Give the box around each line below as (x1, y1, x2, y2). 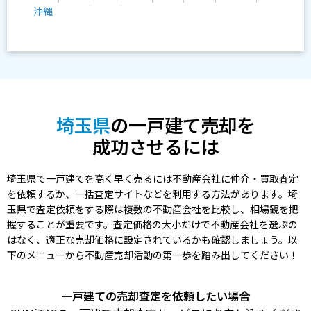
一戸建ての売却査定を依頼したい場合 (61, 287, 250, 305)
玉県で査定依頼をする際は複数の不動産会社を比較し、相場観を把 (7, 202, 299, 217)
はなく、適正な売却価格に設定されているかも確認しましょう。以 (7, 233, 298, 247)
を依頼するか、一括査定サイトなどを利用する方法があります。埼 (7, 187, 298, 201)
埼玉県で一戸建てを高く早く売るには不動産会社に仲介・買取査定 (7, 171, 299, 186)
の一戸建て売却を (110, 111, 255, 139)
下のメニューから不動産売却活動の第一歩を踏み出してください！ (7, 248, 299, 262)
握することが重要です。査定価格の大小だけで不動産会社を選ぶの (7, 217, 298, 232)
